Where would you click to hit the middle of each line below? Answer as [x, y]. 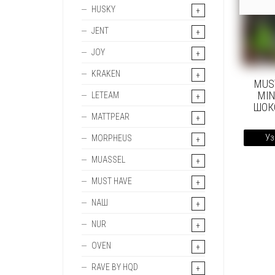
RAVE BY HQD [115, 267]
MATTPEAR [110, 117]
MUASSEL [108, 160]
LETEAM [105, 95]
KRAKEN [106, 74]
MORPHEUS [112, 138]
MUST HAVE [112, 181]
